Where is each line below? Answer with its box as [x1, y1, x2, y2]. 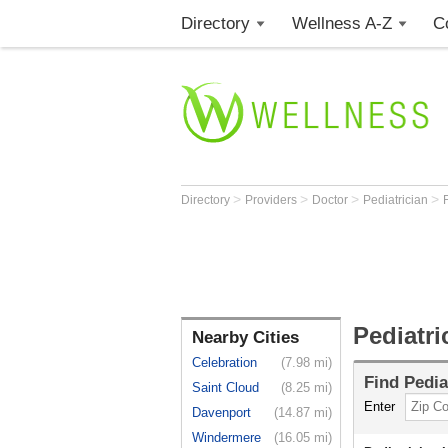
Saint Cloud [192, 380, 259, 395]
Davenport [192, 405, 251, 420]
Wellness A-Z [291, 14, 392, 33]
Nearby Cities [192, 328, 299, 347]
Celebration [192, 355, 257, 370]
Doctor [312, 193, 351, 207]
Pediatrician [363, 193, 431, 207]
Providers [245, 193, 300, 207]
